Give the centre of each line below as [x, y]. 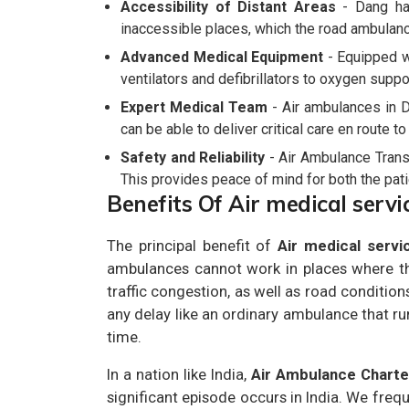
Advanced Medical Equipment [222, 57]
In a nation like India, [179, 374]
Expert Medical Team [194, 107]
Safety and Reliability [193, 157]
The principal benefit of [193, 246]
